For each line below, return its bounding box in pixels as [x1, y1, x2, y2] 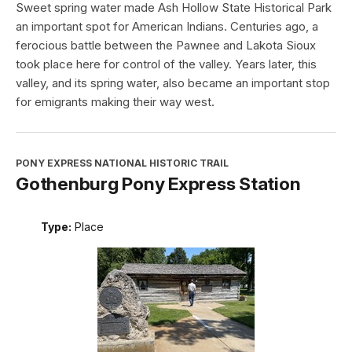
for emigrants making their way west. [16, 94, 214, 110]
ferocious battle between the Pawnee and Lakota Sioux [16, 38, 316, 53]
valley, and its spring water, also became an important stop [16, 75, 330, 91]
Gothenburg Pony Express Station [16, 173, 301, 195]
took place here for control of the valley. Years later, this [16, 57, 317, 72]
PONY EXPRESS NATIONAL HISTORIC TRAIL [16, 157, 229, 170]
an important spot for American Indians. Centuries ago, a [16, 19, 318, 35]
